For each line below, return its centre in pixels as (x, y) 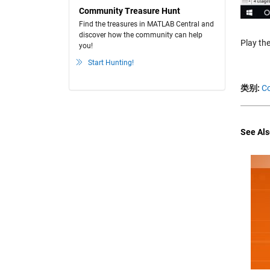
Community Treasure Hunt (130, 11)
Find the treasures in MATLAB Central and (146, 24)
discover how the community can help (141, 35)
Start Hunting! (111, 63)
